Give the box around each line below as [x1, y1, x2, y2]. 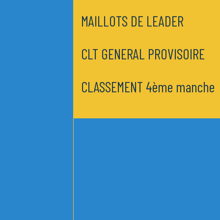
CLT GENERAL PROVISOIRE [81, 45, 205, 62]
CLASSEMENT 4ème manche [81, 78, 215, 95]
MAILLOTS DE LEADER [81, 12, 184, 29]
